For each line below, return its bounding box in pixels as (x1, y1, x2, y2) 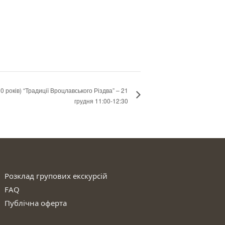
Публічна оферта (5, 197, 67, 208)
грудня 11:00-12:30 (74, 96, 128, 105)
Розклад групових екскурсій (5, 170, 108, 181)
